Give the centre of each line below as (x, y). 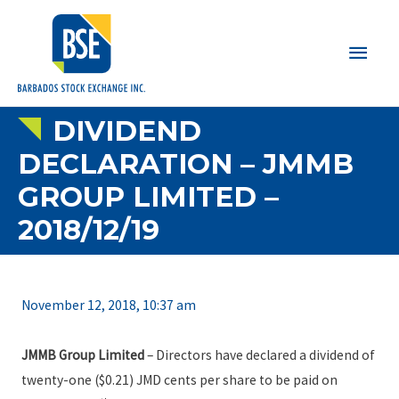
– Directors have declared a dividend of (261, 355)
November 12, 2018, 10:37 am (108, 305)
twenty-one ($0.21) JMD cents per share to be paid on (179, 380)
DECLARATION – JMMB (186, 163)
